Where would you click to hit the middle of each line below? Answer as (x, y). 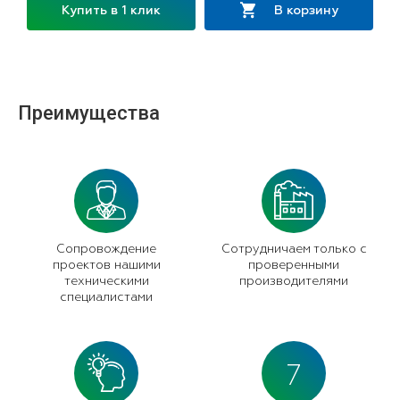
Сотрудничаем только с (294, 250)
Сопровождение (106, 250)
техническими (106, 282)
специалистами (106, 298)
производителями (294, 282)
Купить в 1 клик (111, 10)
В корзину (306, 10)
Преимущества (89, 113)
